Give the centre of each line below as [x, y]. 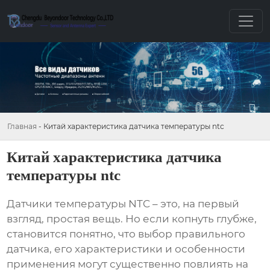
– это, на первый [195, 204]
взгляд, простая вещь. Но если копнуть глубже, [132, 219]
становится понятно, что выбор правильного [126, 234]
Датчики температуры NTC [79, 204]
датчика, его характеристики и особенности [126, 249]
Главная [22, 126]
